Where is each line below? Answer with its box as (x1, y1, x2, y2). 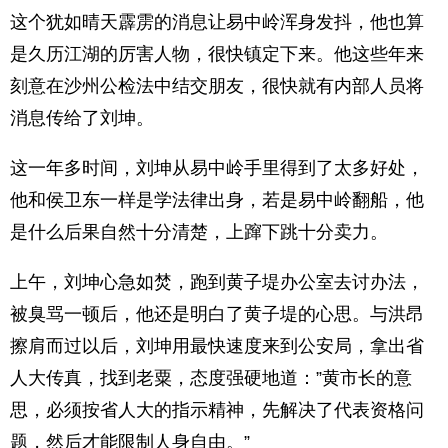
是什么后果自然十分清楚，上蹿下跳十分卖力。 (10, 222, 388, 242)
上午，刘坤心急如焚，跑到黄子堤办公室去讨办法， (10, 272, 424, 292)
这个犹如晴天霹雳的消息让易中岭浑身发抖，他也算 (10, 12, 424, 32)
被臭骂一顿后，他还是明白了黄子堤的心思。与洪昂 (10, 304, 424, 324)
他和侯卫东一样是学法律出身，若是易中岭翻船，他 (10, 190, 424, 210)
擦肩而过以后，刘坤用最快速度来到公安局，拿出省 (10, 336, 424, 356)
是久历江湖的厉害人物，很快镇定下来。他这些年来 (10, 44, 424, 64)
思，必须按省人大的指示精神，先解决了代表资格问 (10, 400, 424, 420)
